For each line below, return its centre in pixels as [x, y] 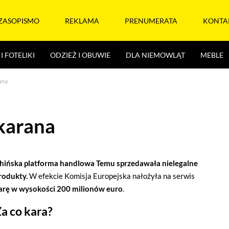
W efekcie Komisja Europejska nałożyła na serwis [111, 176]
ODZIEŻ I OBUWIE [80, 55]
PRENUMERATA [151, 20]
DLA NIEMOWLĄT [155, 55]
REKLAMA [82, 20]
